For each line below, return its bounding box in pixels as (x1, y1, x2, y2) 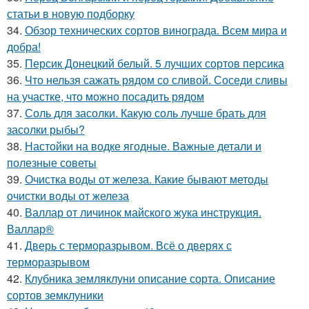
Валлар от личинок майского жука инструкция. (25, 204, 261, 220)
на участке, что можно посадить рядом (7, 88, 204, 104)
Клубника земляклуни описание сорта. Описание (25, 270, 275, 286)
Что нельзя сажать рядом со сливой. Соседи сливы (25, 72, 288, 88)
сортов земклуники (7, 287, 103, 303)
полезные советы (7, 154, 97, 170)
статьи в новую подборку (7, 6, 134, 21)
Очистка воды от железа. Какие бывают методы (25, 171, 268, 187)
